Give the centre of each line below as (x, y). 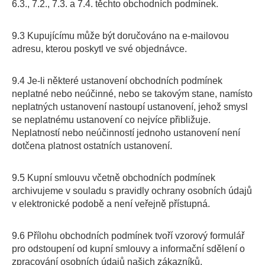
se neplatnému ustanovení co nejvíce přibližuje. (111, 120)
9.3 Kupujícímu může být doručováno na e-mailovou (120, 36)
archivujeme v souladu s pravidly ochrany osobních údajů (132, 191)
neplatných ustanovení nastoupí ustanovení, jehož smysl (130, 107)
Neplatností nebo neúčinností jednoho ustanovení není (126, 133)
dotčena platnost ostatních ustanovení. (92, 146)
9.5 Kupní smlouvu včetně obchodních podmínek (114, 178)
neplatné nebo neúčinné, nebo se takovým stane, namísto (132, 94)
